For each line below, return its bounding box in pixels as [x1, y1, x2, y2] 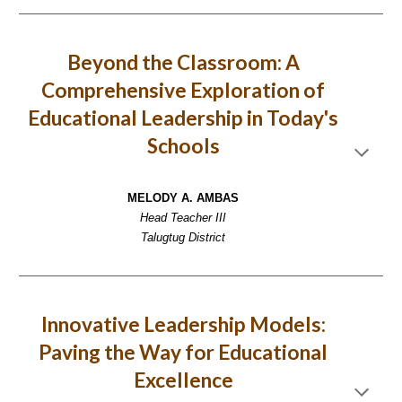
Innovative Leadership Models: [40, 312, 326, 336]
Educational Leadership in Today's [28, 106, 338, 130]
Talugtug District [141, 231, 225, 245]
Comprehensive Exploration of [41, 78, 325, 102]
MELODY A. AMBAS [127, 191, 239, 205]
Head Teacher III [140, 211, 226, 225]
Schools [146, 134, 220, 158]
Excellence [133, 368, 233, 392]
